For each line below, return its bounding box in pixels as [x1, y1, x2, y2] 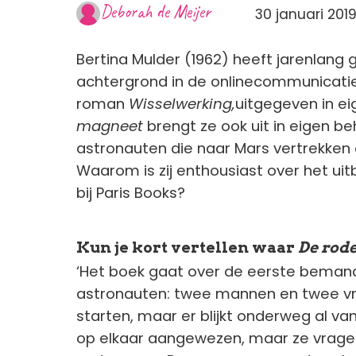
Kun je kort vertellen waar [76, 238, 298, 257]
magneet [76, 115, 147, 136]
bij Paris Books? [76, 182, 185, 203]
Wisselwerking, [129, 93, 235, 114]
